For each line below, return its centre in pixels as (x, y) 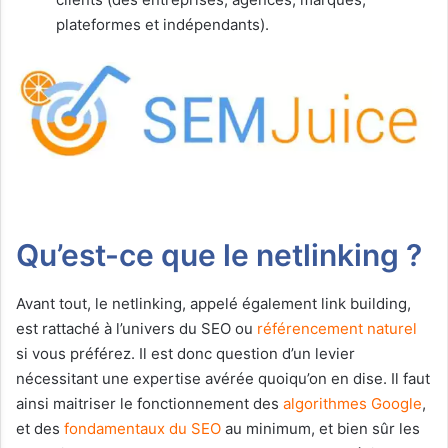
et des (40, 428)
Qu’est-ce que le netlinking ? (219, 254)
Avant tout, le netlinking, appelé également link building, (213, 303)
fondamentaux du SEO (142, 428)
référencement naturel (337, 328)
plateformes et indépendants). (162, 24)
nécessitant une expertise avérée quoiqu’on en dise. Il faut (223, 378)
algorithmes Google (352, 403)
